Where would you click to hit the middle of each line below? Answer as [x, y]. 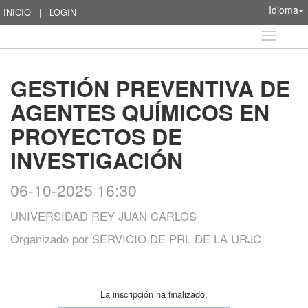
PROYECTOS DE [96, 136]
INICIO [17, 12]
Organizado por [51, 239]
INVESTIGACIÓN [97, 160]
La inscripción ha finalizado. [154, 294]
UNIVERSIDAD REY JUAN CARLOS [103, 216]
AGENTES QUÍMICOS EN [140, 112]
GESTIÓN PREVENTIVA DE [150, 88]
